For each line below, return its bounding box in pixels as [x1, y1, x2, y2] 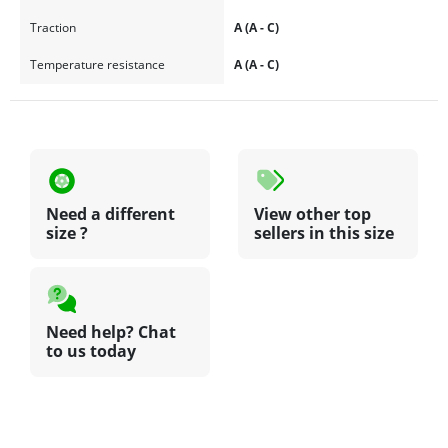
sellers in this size [254, 221, 394, 244]
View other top [254, 202, 371, 225]
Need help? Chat [46, 320, 176, 343]
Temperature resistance [29, 56, 165, 74]
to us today [46, 339, 136, 362]
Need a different [46, 202, 175, 225]
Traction [29, 19, 76, 37]
